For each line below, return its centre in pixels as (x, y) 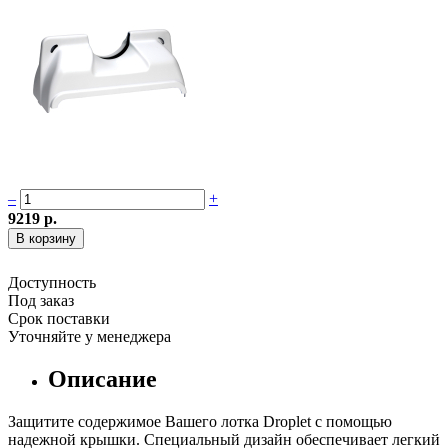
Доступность (52, 282)
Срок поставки (59, 318)
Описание (102, 378)
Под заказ (41, 300)
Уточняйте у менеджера (89, 336)
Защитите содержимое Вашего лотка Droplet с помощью (200, 421)
